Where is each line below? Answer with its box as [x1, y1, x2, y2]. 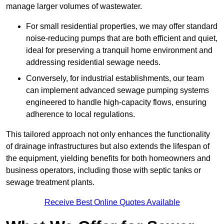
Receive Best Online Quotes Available [44, 198, 180, 207]
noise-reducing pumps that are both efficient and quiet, [26, 34, 217, 43]
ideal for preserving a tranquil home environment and [26, 46, 212, 55]
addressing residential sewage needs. [26, 58, 160, 67]
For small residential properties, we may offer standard [26, 22, 217, 31]
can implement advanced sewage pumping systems [26, 86, 209, 95]
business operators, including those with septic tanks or [6, 166, 201, 175]
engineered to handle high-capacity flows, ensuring [26, 98, 206, 107]
